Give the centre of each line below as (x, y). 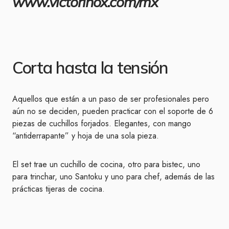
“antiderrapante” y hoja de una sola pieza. (86, 136)
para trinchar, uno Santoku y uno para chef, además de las (113, 177)
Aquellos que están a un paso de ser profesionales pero (111, 99)
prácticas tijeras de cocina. (59, 189)
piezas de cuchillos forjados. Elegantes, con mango (102, 123)
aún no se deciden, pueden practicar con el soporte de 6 (113, 111)
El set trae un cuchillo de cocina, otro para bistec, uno (106, 164)
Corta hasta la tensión (90, 67)
